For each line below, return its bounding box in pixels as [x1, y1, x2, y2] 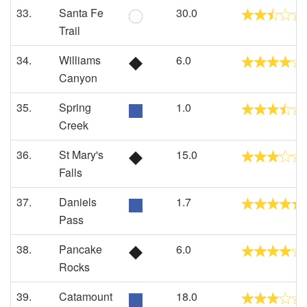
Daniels [59, 194, 97, 210]
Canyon [59, 70, 97, 86]
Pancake [59, 241, 102, 257]
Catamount [59, 288, 112, 304]
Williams [59, 52, 101, 68]
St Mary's [59, 147, 103, 162]
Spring [59, 99, 91, 115]
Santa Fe [59, 5, 103, 21]
